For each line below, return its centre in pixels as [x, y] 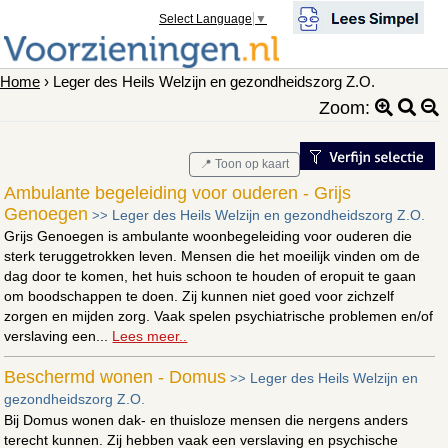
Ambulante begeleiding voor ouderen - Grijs [178, 192]
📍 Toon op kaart [244, 163]
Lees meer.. [150, 335]
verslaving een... [58, 335]
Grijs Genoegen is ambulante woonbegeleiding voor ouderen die [208, 235]
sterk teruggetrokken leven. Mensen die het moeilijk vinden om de [212, 255]
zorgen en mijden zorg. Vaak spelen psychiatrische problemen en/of [219, 315]
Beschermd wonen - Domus [115, 376]
